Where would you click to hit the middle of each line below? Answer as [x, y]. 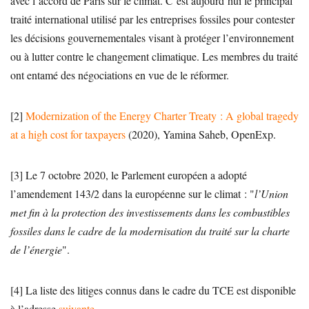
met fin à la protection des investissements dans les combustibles [150, 212]
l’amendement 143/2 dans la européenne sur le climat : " [132, 193]
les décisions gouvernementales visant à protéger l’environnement [152, 37]
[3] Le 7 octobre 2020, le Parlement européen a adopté [129, 175]
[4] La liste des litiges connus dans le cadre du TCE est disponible [153, 290]
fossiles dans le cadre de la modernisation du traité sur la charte [150, 230]
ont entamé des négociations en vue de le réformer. [120, 74]
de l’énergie [36, 249]
